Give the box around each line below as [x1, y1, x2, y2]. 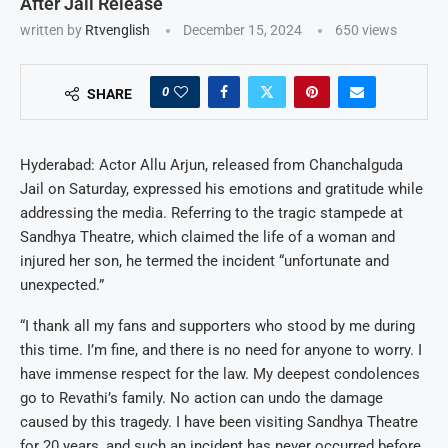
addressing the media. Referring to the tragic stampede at [20, 203, 403, 222]
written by [20, 21, 85, 38]
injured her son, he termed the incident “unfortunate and [20, 251, 389, 270]
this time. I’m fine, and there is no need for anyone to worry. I [20, 340, 422, 359]
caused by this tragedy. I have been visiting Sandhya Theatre [20, 412, 418, 431]
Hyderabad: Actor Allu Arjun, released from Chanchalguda [20, 155, 403, 174]
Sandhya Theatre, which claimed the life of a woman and [20, 227, 395, 246]
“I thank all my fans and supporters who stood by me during [20, 316, 415, 335]
